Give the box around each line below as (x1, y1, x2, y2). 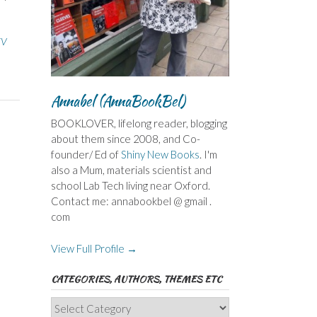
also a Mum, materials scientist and (50, 163, 212, 177)
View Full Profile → (50, 241, 137, 255)
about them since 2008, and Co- (50, 132, 200, 146)
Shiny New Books (120, 148, 200, 161)
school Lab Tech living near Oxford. (50, 179, 210, 192)
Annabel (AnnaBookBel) (50, 91, 185, 112)
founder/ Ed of (50, 148, 121, 161)
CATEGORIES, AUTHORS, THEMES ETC (50, 272, 221, 286)
